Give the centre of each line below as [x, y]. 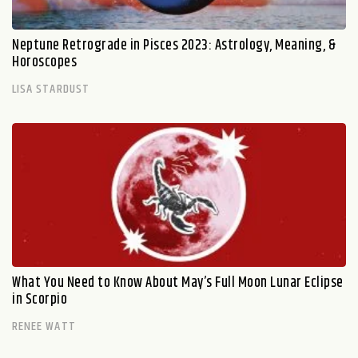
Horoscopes [44, 62]
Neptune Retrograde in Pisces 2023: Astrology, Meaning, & [174, 45]
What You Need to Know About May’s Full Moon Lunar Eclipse [178, 282]
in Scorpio [40, 299]
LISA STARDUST [51, 89]
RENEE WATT [44, 326]
